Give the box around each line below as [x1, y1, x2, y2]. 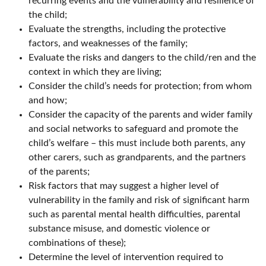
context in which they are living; [28, 67, 161, 77]
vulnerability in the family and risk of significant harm [28, 195, 249, 205]
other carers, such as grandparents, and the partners [28, 153, 246, 163]
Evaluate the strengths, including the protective [28, 24, 226, 34]
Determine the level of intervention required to [28, 252, 223, 262]
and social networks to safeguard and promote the [28, 124, 238, 134]
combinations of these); [28, 238, 126, 248]
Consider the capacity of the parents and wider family [28, 110, 252, 120]
